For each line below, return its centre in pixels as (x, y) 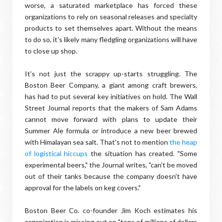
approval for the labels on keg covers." (83, 188)
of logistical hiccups (56, 153)
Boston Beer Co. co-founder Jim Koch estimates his (111, 210)
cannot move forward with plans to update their (111, 119)
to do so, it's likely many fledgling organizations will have (111, 39)
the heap (183, 142)
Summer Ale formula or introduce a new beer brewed (111, 131)
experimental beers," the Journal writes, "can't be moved (111, 165)
